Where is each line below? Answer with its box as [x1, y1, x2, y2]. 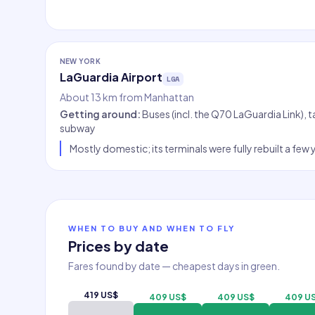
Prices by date [68, 237, 169, 255]
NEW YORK [60, 57, 101, 65]
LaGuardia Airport [60, 70, 162, 84]
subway [60, 122, 96, 134]
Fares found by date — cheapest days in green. [68, 259, 280, 272]
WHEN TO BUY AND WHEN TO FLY [68, 223, 236, 233]
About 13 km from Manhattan [60, 91, 194, 103]
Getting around [60, 108, 137, 120]
